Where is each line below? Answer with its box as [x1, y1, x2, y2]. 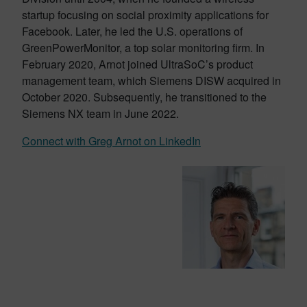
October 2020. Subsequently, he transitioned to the [22, 88, 267, 105]
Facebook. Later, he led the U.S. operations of [22, 23, 243, 39]
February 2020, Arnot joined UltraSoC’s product [22, 56, 253, 72]
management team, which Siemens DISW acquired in [22, 72, 281, 88]
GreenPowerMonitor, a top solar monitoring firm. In [22, 39, 265, 56]
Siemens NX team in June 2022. [22, 105, 179, 121]
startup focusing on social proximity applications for [22, 6, 269, 23]
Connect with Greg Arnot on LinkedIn [22, 132, 201, 149]
